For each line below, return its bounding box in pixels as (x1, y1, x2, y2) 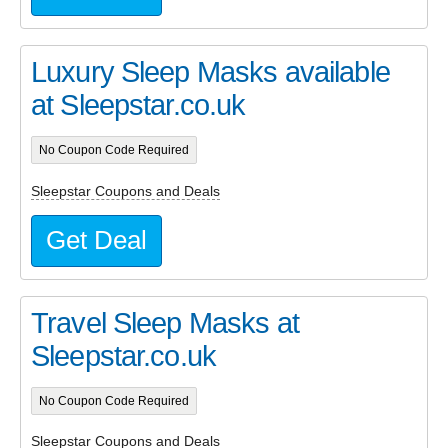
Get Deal (46, 225, 147, 254)
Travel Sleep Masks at (31, 306, 299, 339)
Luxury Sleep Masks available (31, 55, 390, 88)
